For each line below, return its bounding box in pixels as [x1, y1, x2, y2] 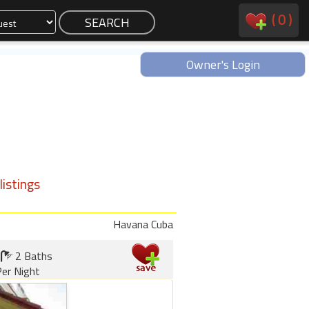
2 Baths [12, 248, 52, 264]
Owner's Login [186, 55, 260, 74]
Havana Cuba [113, 216, 173, 232]
